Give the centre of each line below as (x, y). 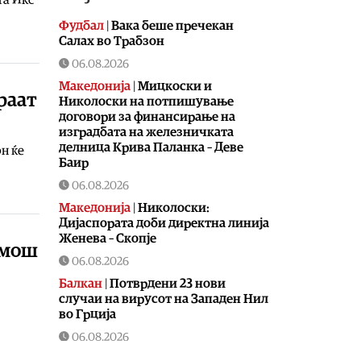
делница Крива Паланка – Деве (151, 147)
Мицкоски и (175, 86)
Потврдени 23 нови (168, 283)
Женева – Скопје (108, 238)
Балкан (81, 283)
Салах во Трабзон (112, 41)
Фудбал (81, 25)
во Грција (87, 314)
